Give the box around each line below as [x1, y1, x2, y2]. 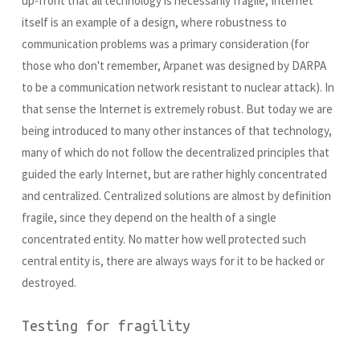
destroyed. [22, 275, 76, 291]
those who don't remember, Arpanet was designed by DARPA [22, 58, 326, 74]
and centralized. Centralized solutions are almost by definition [22, 188, 331, 204]
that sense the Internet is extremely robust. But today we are [22, 101, 333, 117]
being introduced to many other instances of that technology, [22, 123, 332, 139]
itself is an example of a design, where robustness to [22, 14, 287, 31]
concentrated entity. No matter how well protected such [22, 231, 306, 247]
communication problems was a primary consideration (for [22, 36, 309, 52]
